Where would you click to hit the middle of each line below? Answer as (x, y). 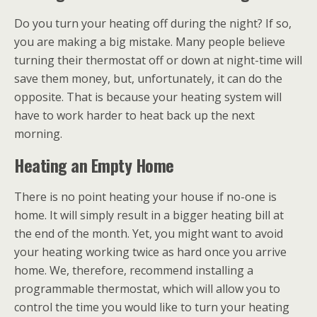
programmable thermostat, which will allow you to (147, 289)
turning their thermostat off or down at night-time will (158, 60)
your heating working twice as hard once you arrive (150, 252)
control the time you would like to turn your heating (152, 307)
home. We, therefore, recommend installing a (134, 270)
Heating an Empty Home (94, 165)
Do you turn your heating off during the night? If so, (153, 23)
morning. (38, 134)
